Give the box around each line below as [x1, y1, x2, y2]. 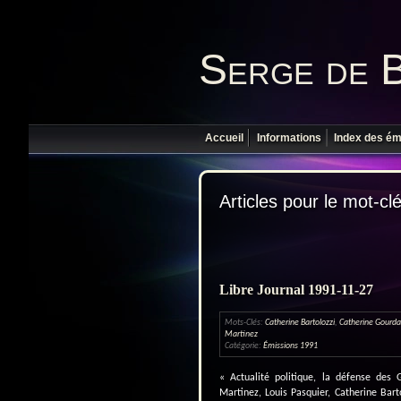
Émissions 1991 [263, 340, 318, 351]
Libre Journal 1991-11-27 [219, 281, 373, 297]
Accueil [205, 132, 244, 145]
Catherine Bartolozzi [265, 317, 335, 328]
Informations [256, 132, 321, 145]
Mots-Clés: [225, 317, 265, 328]
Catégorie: [225, 340, 263, 351]
